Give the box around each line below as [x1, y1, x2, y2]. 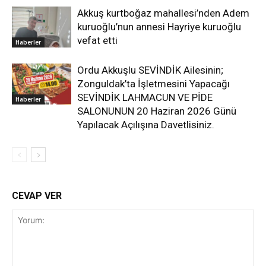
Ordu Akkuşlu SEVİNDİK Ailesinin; [77, 64, 223, 76]
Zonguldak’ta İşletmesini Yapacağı [77, 78, 230, 90]
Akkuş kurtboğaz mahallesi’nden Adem [77, 7, 249, 19]
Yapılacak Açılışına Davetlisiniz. [77, 119, 214, 131]
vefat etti [77, 34, 118, 46]
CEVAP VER [12, 190, 62, 201]
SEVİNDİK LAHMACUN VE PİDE [77, 91, 213, 103]
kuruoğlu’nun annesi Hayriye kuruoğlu [77, 21, 241, 33]
